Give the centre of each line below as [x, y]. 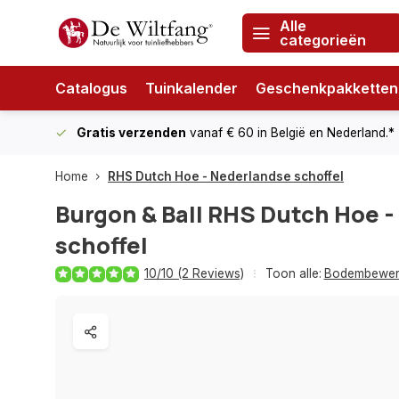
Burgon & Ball [129, 214]
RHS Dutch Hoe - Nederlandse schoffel [226, 176]
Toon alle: [293, 273]
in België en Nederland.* [326, 133]
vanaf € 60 [222, 133]
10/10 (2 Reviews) [194, 273]
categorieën [323, 40]
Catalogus [91, 88]
